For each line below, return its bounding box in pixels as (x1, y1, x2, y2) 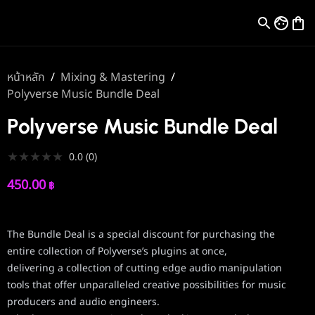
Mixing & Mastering (60, 69, 165, 86)
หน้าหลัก (6, 69, 45, 86)
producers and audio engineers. (6, 295, 160, 310)
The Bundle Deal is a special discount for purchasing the (6, 227, 275, 243)
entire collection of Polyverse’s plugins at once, (6, 244, 227, 259)
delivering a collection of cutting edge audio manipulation (6, 261, 282, 276)
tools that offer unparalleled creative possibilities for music (6, 278, 286, 293)
